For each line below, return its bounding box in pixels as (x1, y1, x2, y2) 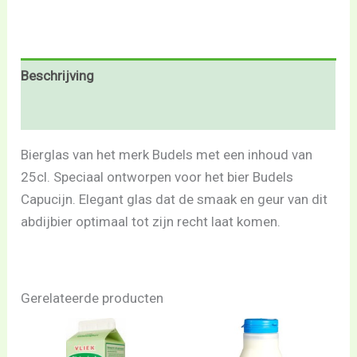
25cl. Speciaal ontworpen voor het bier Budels (21, 168, 294, 185)
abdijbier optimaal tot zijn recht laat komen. (21, 213, 281, 229)
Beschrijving (21, 68, 95, 84)
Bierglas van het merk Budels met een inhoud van (21, 146, 313, 163)
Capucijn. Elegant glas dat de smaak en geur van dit (21, 190, 328, 207)
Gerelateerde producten (21, 289, 164, 306)
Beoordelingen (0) (21, 104, 129, 120)
